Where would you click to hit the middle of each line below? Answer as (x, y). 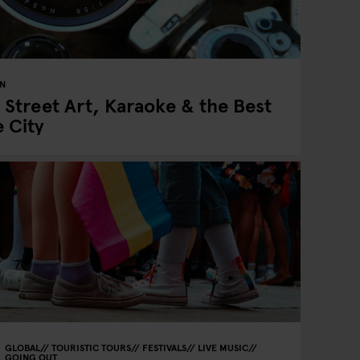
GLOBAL (22, 347)
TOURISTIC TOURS (91, 347)
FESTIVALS (164, 347)
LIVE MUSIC (223, 347)
